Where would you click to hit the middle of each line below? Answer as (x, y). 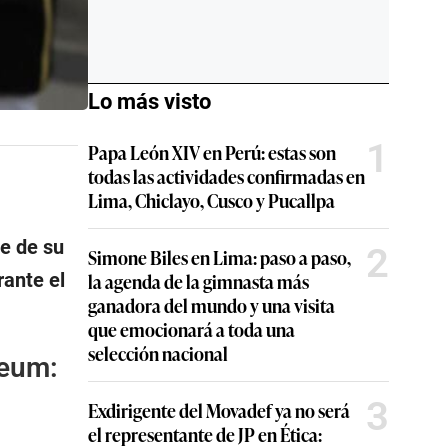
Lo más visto (149, 101)
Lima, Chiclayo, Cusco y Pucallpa (211, 200)
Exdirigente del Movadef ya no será (219, 410)
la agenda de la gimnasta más (198, 281)
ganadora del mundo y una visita (211, 305)
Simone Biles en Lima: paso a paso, (219, 257)
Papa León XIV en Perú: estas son (212, 152)
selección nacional (158, 353)
